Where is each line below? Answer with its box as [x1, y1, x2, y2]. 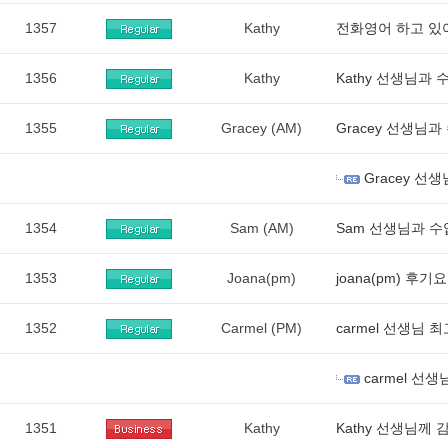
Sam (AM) [229, 220, 294, 236]
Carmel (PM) [221, 320, 302, 336]
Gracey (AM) [221, 120, 302, 136]
